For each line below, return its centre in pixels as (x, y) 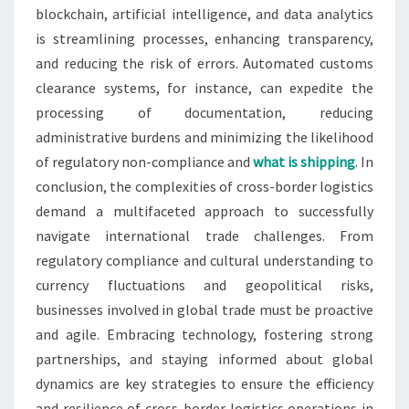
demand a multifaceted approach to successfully (204, 211)
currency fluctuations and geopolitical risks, (204, 285)
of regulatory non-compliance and (144, 162)
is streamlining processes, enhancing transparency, (204, 39)
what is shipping (304, 162)
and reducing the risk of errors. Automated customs (204, 63)
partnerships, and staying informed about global (204, 359)
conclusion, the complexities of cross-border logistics (204, 187)
